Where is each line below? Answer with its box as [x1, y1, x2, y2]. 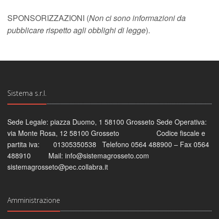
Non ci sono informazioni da [89, 12, 186, 23]
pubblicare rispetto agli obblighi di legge [7, 24, 146, 36]
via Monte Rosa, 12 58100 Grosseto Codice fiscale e [7, 128, 205, 138]
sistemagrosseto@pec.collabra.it [7, 162, 108, 172]
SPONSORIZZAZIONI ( [7, 12, 89, 23]
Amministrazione [7, 196, 60, 205]
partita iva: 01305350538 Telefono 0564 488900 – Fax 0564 [7, 139, 209, 149]
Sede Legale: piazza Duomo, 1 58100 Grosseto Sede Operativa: [7, 117, 207, 127]
